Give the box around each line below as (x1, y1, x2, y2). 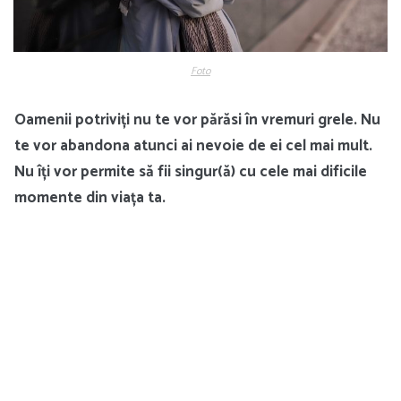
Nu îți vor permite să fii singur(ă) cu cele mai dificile (14, 158, 367, 184)
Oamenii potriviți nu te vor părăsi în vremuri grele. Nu (14, 107, 380, 132)
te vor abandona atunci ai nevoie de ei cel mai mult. (14, 132, 372, 158)
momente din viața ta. (14, 184, 166, 210)
